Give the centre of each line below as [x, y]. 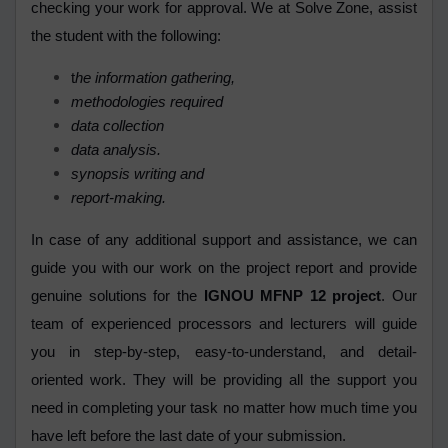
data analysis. [118, 150]
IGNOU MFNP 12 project [289, 296]
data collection [119, 126]
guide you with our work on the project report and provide [224, 268]
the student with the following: [128, 36]
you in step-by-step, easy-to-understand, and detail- [224, 352]
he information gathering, [155, 78]
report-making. [118, 198]
